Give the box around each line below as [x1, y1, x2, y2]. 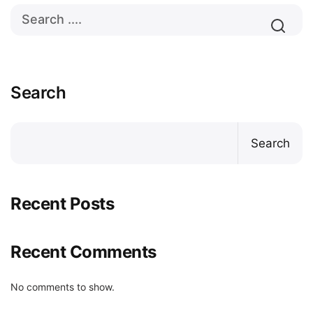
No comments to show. [10, 281, 115, 293]
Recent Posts [10, 194, 115, 214]
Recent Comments [10, 242, 156, 262]
